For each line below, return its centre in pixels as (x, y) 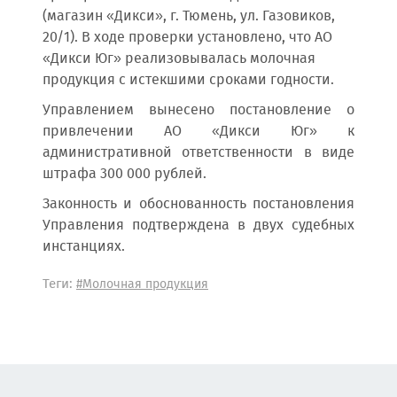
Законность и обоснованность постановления (198, 204)
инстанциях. (84, 247)
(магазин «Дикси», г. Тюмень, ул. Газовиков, (189, 16)
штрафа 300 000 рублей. (125, 174)
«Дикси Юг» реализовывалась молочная (179, 59)
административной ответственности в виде (198, 153)
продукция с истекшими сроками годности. (188, 80)
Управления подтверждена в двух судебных (198, 226)
